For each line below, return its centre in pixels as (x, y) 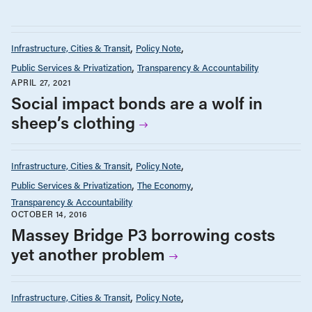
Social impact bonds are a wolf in (137, 103)
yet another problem (88, 254)
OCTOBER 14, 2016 (49, 214)
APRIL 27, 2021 (41, 83)
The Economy (164, 185)
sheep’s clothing (73, 123)
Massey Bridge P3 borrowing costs (143, 235)
